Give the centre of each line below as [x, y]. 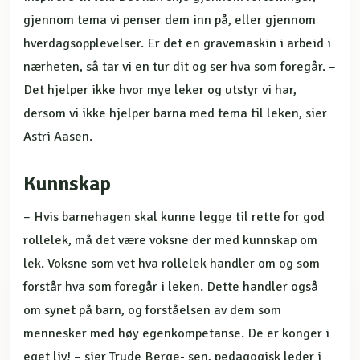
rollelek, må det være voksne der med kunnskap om [170, 240]
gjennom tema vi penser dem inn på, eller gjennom [170, 20]
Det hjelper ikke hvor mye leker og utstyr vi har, [160, 90]
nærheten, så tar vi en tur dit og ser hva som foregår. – [180, 66]
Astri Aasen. [58, 136]
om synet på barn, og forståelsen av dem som [152, 310]
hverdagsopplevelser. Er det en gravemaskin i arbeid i [177, 43]
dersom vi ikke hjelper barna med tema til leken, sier [175, 113]
